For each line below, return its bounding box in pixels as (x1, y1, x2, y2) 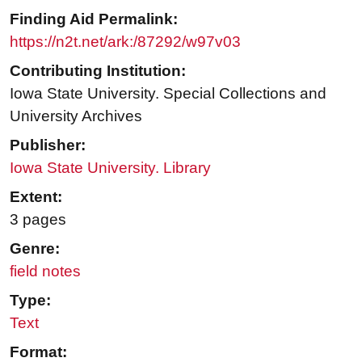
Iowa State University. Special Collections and (10, 84, 326, 102)
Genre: (10, 239, 60, 257)
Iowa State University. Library (10, 158, 211, 176)
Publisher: (10, 136, 86, 154)
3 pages (10, 210, 66, 228)
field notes (10, 262, 81, 280)
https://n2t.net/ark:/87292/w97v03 (10, 32, 241, 50)
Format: (10, 343, 67, 360)
